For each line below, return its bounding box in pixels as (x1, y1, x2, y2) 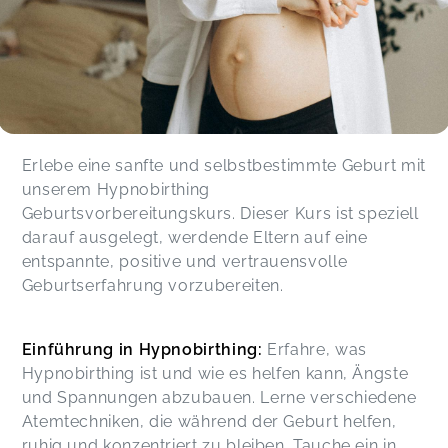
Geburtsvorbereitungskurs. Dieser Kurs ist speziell (21, 203, 419, 223)
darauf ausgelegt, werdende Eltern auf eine (21, 227, 368, 247)
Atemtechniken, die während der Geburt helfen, (21, 411, 397, 431)
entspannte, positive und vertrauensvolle (21, 251, 348, 271)
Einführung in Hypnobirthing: (21, 339, 263, 359)
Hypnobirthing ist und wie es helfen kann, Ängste (21, 363, 409, 383)
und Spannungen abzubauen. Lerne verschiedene (21, 387, 417, 407)
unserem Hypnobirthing (21, 179, 211, 199)
